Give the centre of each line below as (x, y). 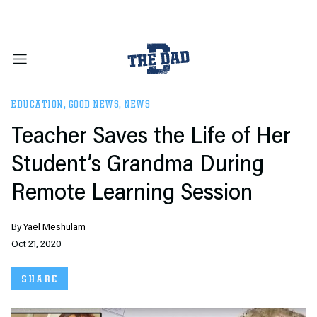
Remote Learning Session (132, 194)
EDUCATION (38, 105)
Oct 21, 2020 (36, 245)
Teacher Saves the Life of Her (151, 137)
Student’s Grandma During (138, 166)
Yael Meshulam (54, 228)
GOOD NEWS (93, 105)
